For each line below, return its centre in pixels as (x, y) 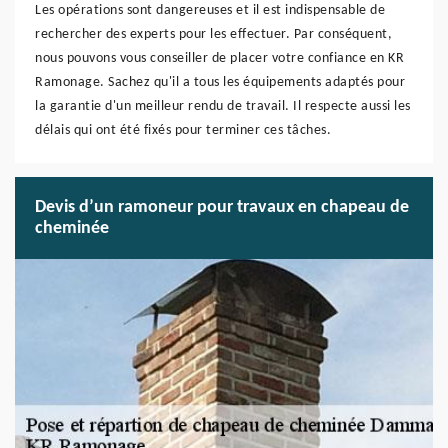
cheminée (72, 228)
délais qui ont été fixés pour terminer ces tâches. (183, 130)
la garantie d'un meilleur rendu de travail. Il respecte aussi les (223, 106)
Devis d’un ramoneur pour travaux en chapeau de (222, 207)
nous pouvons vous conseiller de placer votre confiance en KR (219, 58)
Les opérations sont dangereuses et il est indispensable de (210, 10)
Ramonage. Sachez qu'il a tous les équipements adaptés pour (220, 82)
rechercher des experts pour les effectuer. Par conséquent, (213, 34)
